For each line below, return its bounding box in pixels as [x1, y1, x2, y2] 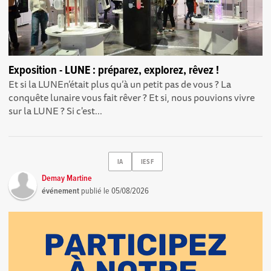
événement [42, 186, 80, 197]
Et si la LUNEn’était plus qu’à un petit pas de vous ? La [8, 76, 232, 93]
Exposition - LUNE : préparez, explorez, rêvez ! [8, 63, 220, 79]
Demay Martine [42, 173, 93, 184]
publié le [79, 186, 112, 197]
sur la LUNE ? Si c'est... [8, 103, 103, 119]
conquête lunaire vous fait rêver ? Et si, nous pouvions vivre [8, 90, 255, 106]
